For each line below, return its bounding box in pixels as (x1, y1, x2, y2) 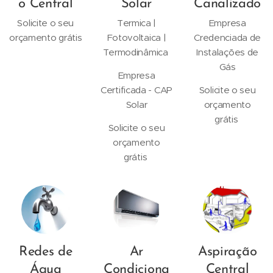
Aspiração (198, 245, 257, 259)
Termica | (116, 17, 157, 29)
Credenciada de (194, 32, 261, 43)
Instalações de (196, 46, 259, 58)
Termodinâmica (102, 46, 171, 58)
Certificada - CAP (101, 84, 172, 96)
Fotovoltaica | (107, 32, 166, 43)
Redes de (19, 245, 73, 259)
